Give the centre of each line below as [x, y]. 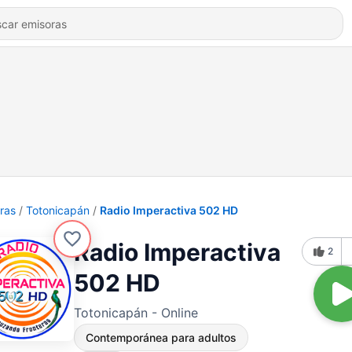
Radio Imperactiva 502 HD [169, 210]
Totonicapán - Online [136, 313]
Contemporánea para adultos [161, 337]
